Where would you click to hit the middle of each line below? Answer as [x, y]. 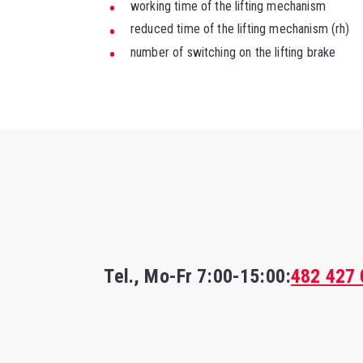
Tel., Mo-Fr [151, 277]
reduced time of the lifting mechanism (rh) [240, 29]
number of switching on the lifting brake [233, 52]
